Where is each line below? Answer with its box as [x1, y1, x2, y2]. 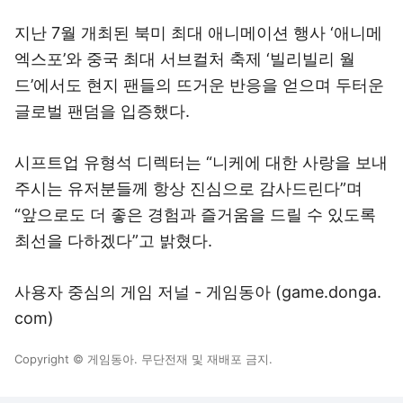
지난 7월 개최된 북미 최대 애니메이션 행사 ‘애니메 [14, 23, 382, 42]
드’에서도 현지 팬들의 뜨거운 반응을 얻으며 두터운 [14, 76, 384, 94]
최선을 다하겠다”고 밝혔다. [14, 231, 212, 250]
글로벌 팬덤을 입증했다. [14, 102, 190, 121]
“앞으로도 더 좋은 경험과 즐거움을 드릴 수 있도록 [14, 205, 376, 224]
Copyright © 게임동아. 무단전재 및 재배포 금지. [14, 352, 273, 366]
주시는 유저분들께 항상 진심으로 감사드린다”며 [14, 179, 363, 198]
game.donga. [282, 282, 381, 301]
